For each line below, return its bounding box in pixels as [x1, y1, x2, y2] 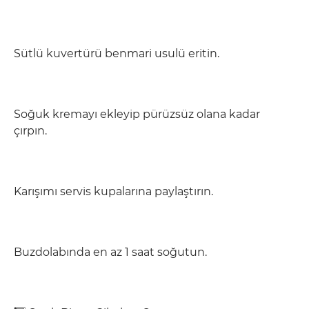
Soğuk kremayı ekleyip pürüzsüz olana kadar [14, 108, 260, 121]
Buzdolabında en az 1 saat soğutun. [14, 246, 207, 259]
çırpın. [14, 124, 47, 137]
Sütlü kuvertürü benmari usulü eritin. [14, 47, 219, 60]
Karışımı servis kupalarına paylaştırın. [14, 185, 213, 198]
